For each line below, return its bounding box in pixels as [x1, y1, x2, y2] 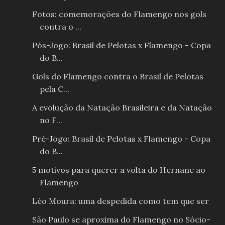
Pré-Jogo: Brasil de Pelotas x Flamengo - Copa [32, 134, 210, 144]
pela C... [39, 84, 69, 94]
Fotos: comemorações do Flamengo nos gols [32, 9, 206, 20]
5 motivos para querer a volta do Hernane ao [32, 165, 205, 175]
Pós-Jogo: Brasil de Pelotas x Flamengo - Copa [32, 40, 211, 51]
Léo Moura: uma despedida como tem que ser [32, 196, 209, 206]
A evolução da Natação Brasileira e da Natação [32, 102, 212, 113]
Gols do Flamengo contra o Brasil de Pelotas [32, 71, 203, 82]
